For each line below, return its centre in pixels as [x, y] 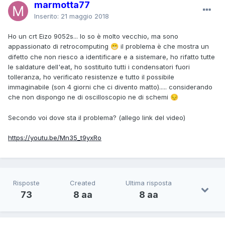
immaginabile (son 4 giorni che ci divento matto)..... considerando [110, 87]
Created [83, 183]
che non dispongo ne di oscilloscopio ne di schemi [89, 97]
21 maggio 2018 [85, 16]
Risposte [26, 183]
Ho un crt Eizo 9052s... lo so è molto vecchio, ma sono [93, 36]
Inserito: [47, 16]
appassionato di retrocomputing [59, 46]
